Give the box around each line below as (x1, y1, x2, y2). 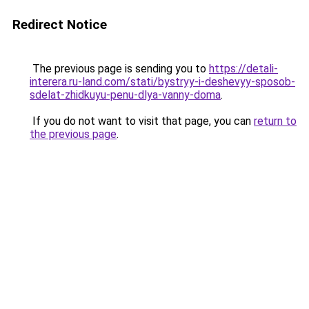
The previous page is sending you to (30, 62, 209, 75)
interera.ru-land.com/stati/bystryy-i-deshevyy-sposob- (30, 75, 295, 88)
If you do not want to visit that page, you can (30, 114, 254, 128)
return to (254, 114, 297, 128)
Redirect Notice (12, 17, 107, 32)
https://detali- (209, 62, 278, 75)
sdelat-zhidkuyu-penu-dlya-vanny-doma (30, 88, 221, 101)
